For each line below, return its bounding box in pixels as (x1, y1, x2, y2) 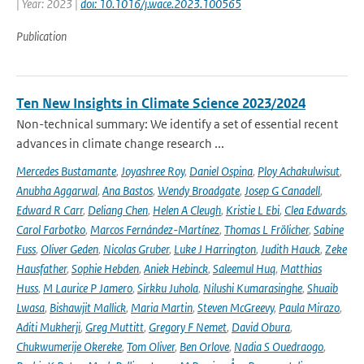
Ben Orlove (180, 339, 229, 354)
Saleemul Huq (213, 261, 275, 276)
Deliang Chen (88, 202, 148, 218)
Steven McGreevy (197, 300, 274, 315)
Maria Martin (131, 300, 193, 315)
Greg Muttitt (85, 319, 144, 335)
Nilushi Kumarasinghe (203, 280, 302, 296)
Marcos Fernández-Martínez (90, 222, 219, 237)
